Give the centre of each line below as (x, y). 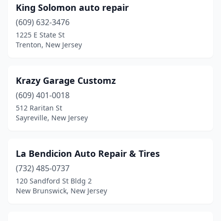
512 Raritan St (39, 108)
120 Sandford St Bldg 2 (54, 181)
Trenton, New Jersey (49, 45)
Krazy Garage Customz (66, 80)
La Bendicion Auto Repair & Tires (88, 153)
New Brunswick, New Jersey (61, 191)
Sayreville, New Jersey (52, 118)
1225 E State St (40, 35)
